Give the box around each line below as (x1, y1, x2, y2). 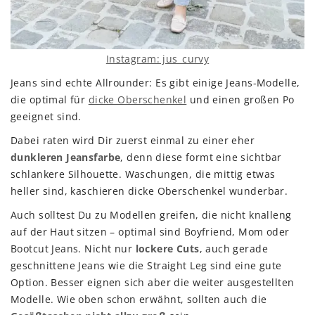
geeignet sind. (11, 110, 82, 124)
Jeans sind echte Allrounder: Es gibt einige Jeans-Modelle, (11, 76, 300, 90)
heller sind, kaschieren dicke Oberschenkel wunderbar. (11, 184, 288, 198)
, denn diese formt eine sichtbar (120, 150, 282, 165)
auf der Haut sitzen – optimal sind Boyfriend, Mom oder (11, 225, 290, 239)
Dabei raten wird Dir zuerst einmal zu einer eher (11, 134, 255, 148)
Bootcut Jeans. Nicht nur (11, 242, 136, 256)
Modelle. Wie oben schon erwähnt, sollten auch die (11, 292, 267, 307)
